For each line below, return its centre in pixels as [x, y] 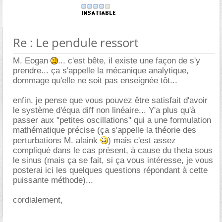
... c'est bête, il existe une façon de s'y [129, 60]
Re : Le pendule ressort [76, 42]
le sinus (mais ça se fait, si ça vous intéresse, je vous [113, 160]
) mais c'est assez [142, 140]
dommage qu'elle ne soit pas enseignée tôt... [95, 80]
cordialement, [38, 200]
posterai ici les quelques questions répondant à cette [110, 170]
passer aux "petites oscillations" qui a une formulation [112, 120]
